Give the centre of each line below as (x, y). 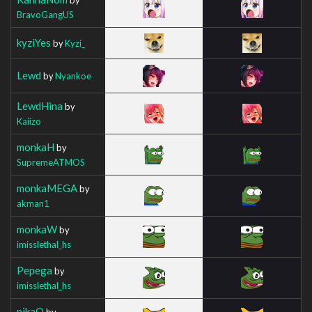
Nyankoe (73, 76)
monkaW (37, 229)
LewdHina (40, 106)
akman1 (33, 203)
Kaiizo (29, 121)
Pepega (34, 270)
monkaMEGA (47, 188)
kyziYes (34, 42)
